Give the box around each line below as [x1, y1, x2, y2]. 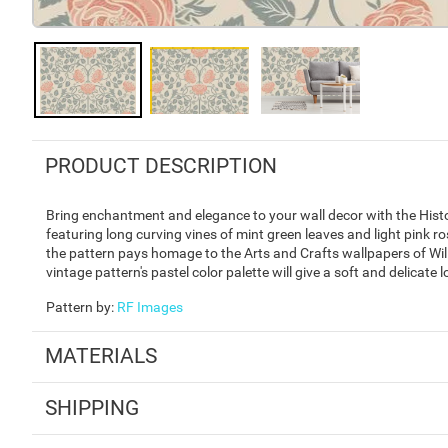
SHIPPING [44, 395, 139, 420]
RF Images [117, 298, 183, 315]
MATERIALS [44, 344, 157, 369]
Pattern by [46, 298, 111, 315]
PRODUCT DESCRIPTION [44, 153, 277, 178]
